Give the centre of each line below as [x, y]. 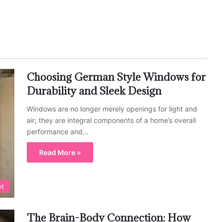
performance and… [58, 132]
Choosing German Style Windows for [116, 77]
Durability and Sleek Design [94, 91]
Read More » [60, 152]
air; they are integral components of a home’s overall [111, 120]
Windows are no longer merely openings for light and [112, 109]
